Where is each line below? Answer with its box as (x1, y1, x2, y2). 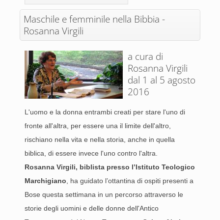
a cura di (128, 50, 163, 63)
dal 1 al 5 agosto (128, 74, 195, 86)
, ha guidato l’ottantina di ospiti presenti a (66, 177, 193, 185)
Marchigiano (25, 177, 66, 185)
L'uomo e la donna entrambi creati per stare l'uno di (25, 108, 185, 116)
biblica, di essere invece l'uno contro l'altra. (25, 149, 158, 157)
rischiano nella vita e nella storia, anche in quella (25, 136, 175, 143)
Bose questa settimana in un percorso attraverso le (25, 191, 183, 198)
